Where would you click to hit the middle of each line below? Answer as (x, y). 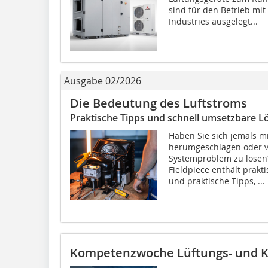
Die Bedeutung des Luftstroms (159, 103)
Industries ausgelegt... (213, 22)
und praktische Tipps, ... (217, 181)
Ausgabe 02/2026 (103, 81)
